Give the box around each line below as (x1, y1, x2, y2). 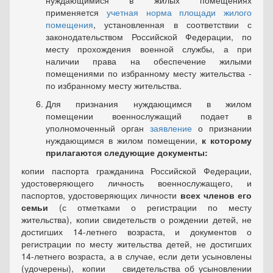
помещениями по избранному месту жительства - (46, 67, 252, 80)
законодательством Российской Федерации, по (46, 30, 252, 43)
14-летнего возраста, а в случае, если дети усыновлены (21, 250, 252, 263)
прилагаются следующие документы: (46, 146, 208, 159)
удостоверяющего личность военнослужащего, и (21, 177, 252, 190)
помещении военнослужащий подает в (46, 110, 252, 122)
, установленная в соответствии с (93, 18, 252, 31)
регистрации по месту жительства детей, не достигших (21, 238, 252, 250)
